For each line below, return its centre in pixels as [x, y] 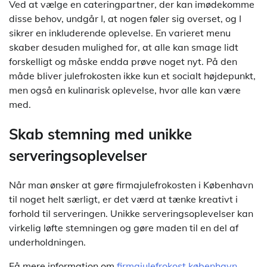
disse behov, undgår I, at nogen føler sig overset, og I [125, 18]
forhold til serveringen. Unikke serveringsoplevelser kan [131, 214]
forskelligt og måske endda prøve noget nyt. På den [123, 61]
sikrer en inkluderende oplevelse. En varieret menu [120, 32]
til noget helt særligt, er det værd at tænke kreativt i [123, 199]
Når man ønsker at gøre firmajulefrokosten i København [131, 185]
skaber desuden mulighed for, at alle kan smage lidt [124, 47]
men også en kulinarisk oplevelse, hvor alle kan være [125, 90]
